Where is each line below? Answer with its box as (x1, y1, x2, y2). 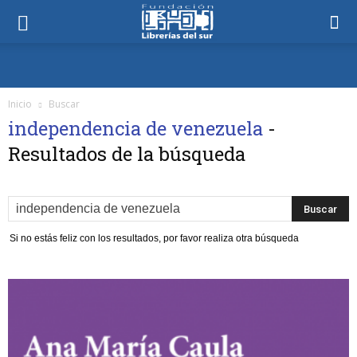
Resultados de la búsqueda (8, 141, 245, 167)
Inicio (8, 97, 32, 111)
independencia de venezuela (8, 116, 263, 141)
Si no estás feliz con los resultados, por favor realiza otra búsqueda (10, 233, 299, 244)
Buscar (49, 97, 80, 111)
